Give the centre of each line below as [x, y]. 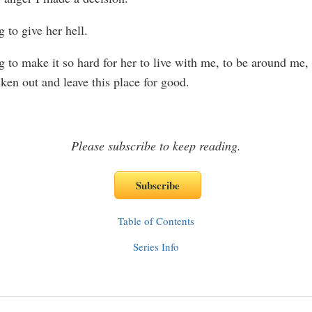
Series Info [156, 247]
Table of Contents [156, 221]
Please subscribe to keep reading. [156, 146]
